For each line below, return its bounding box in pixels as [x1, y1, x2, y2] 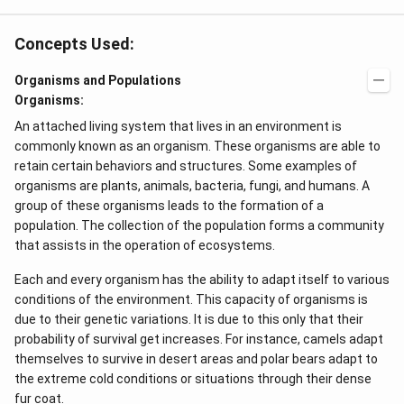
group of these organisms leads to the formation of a [14, 198, 324, 213]
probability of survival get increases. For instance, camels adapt [14, 332, 383, 346]
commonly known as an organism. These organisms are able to [14, 139, 381, 153]
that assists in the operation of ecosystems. [14, 238, 278, 252]
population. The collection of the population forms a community [14, 218, 384, 233]
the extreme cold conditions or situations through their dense [14, 372, 372, 386]
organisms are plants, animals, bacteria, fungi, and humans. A [14, 179, 370, 193]
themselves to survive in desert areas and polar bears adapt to [14, 352, 378, 366]
